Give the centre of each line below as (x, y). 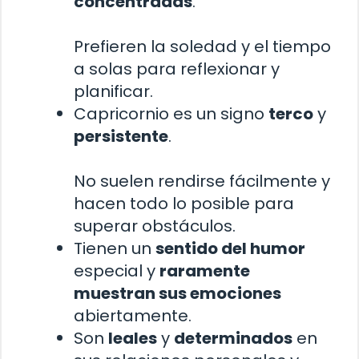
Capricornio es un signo (171, 114)
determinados (233, 339)
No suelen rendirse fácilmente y (202, 182)
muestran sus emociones (177, 294)
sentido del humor (230, 249)
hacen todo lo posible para (184, 204)
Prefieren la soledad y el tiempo (202, 47)
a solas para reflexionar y (177, 69)
